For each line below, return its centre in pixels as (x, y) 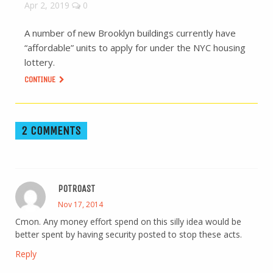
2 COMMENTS (51, 130)
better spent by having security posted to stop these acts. (129, 234)
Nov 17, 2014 (80, 204)
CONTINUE (41, 79)
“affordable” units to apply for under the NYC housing (135, 47)
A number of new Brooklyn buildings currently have (130, 33)
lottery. (40, 62)
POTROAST (76, 188)
